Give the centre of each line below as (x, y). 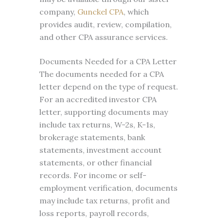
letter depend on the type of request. (109, 87)
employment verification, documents (108, 188)
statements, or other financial (95, 163)
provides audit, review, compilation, (105, 24)
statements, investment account (100, 150)
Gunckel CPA (100, 12)
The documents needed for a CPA (101, 74)
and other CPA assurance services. (103, 37)
